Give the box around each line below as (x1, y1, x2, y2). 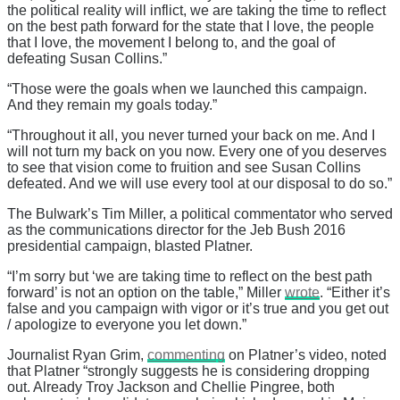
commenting (147, 347, 225, 363)
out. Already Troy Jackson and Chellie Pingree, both (7, 379, 335, 396)
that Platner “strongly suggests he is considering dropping (7, 363, 370, 379)
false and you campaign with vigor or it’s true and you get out (7, 301, 388, 317)
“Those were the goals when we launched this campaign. (7, 81, 367, 97)
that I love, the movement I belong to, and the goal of (7, 35, 335, 51)
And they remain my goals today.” (7, 97, 217, 113)
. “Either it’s (320, 285, 390, 301)
